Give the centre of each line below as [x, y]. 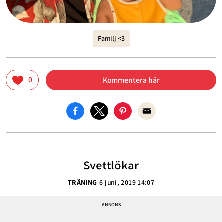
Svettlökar [111, 165]
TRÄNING [82, 183]
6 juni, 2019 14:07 [127, 183]
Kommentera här [131, 80]
